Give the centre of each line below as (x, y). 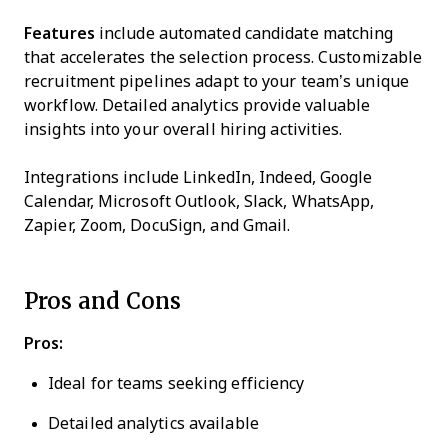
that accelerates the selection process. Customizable (223, 57)
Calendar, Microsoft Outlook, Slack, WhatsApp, (199, 201)
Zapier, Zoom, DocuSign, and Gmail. (157, 225)
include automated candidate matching (244, 33)
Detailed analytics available (153, 423)
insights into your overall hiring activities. (183, 129)
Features (59, 33)
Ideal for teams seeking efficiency (176, 383)
